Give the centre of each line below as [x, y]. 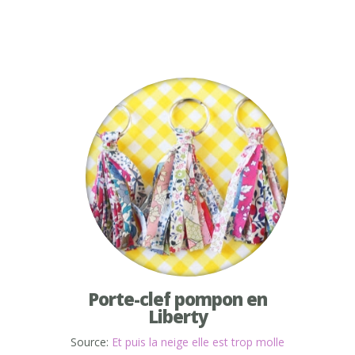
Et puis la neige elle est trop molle [198, 342]
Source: [91, 342]
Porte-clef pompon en [177, 299]
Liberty [177, 317]
